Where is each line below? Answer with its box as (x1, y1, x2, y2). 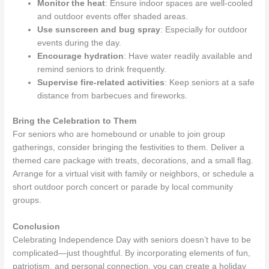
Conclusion (13, 222, 61, 232)
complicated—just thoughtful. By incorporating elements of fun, (13, 249, 251, 258)
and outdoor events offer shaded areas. (37, 11, 189, 21)
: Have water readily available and (124, 51, 253, 61)
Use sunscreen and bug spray (37, 25, 161, 34)
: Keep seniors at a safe (165, 77, 255, 87)
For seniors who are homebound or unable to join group (13, 130, 226, 139)
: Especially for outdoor (160, 25, 248, 34)
